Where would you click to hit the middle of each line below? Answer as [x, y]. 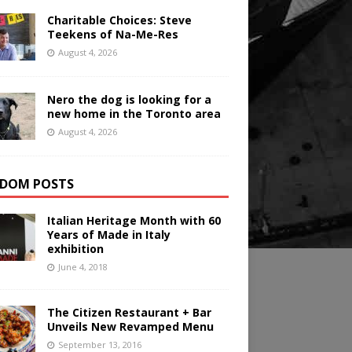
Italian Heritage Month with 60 [134, 221]
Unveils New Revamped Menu [130, 327]
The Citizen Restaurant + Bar [129, 313]
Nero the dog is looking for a [129, 100]
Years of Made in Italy [108, 235]
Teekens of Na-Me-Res [112, 35]
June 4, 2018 [82, 267]
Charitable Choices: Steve [119, 20]
